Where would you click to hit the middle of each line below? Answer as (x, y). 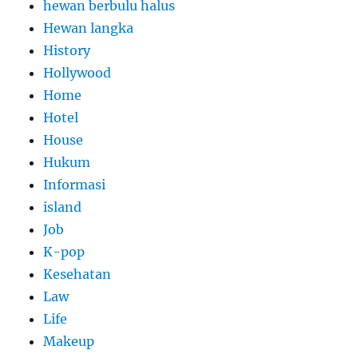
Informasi (75, 185)
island (63, 207)
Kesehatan (78, 274)
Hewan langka (89, 28)
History (67, 51)
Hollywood (78, 73)
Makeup (69, 342)
